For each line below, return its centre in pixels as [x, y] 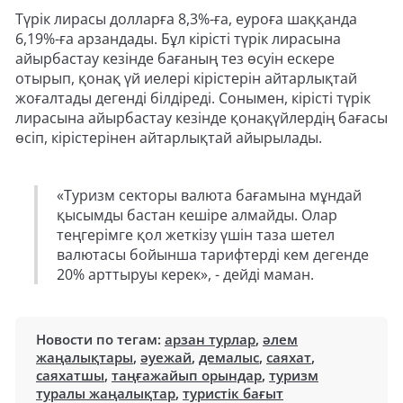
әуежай [166, 358]
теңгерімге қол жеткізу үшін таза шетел [196, 235]
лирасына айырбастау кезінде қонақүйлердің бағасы [201, 118]
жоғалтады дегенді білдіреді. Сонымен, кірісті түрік [193, 99]
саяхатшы [70, 376]
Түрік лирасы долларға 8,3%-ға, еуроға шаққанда [186, 19]
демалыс [229, 358]
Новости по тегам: [100, 340]
